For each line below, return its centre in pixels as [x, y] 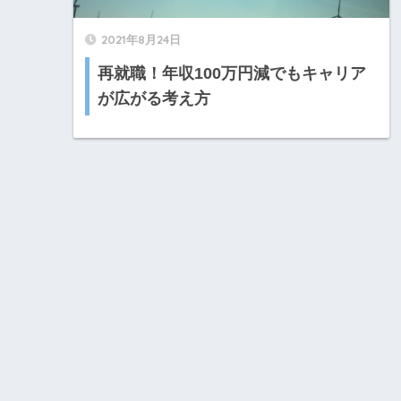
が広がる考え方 [154, 99]
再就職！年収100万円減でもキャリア [232, 74]
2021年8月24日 [141, 39]
